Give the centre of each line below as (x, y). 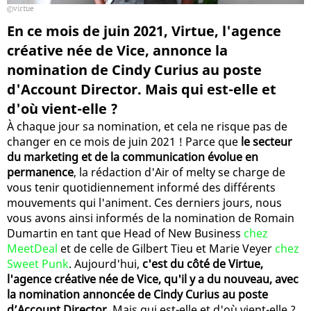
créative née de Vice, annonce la (117, 50)
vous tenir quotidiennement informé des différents (141, 187)
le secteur (267, 141)
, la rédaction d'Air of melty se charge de (179, 172)
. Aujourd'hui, (106, 263)
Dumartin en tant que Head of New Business (125, 233)
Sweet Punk (38, 263)
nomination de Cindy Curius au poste (134, 69)
